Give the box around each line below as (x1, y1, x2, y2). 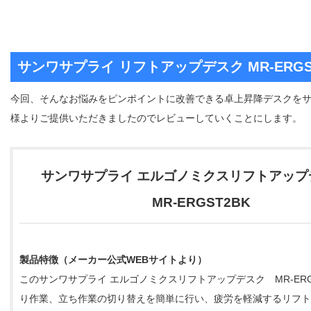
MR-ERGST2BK (138, 195, 251, 210)
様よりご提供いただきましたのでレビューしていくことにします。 (10, 112, 302, 124)
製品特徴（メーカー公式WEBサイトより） (19, 254, 207, 266)
